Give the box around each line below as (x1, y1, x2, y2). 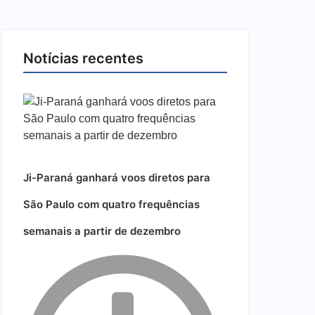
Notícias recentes (23, 50, 143, 67)
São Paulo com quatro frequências (23, 198, 200, 211)
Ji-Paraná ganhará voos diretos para (23, 171, 210, 184)
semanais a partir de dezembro (23, 224, 181, 238)
